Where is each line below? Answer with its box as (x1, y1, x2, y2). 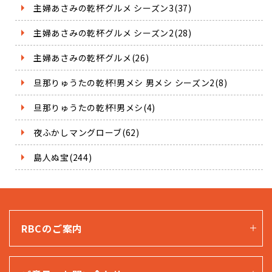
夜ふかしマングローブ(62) (33, 126, 140, 138)
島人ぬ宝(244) (33, 151, 92, 163)
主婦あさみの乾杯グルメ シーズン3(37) (33, 1, 192, 14)
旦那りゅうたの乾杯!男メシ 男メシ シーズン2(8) (33, 76, 228, 89)
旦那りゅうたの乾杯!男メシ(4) (33, 101, 156, 114)
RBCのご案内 (21, 220, 83, 236)
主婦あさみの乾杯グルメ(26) (33, 51, 149, 64)
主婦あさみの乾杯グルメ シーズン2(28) (33, 26, 192, 39)
